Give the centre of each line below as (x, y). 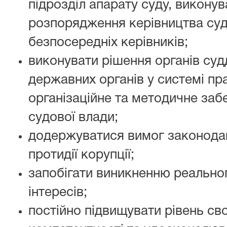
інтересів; (58, 193)
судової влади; (73, 118)
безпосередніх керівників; (108, 43)
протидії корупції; (81, 155)
